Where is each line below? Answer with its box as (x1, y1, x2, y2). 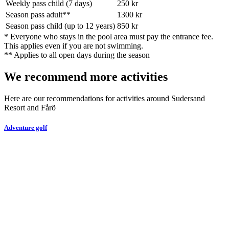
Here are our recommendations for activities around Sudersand (4, 94, 205, 103)
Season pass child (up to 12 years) (6, 21, 115, 30)
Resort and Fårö (4, 103, 56, 112)
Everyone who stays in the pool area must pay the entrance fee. (10, 32, 213, 41)
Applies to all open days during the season (14, 51, 150, 59)
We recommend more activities (4, 70, 168, 83)
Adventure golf (4, 123, 47, 131)
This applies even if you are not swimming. (4, 41, 143, 50)
